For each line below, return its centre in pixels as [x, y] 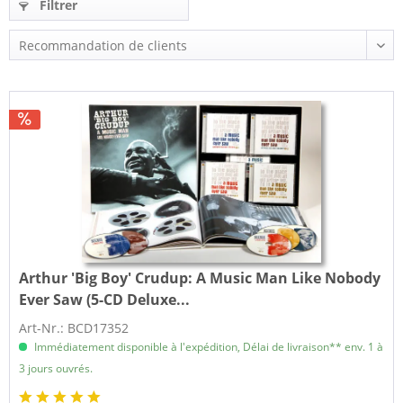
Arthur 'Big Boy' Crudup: [106, 278]
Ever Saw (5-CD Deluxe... [105, 300]
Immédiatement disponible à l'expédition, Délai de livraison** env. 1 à [208, 347]
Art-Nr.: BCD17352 [74, 328]
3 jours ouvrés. [56, 369]
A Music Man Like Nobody [287, 278]
